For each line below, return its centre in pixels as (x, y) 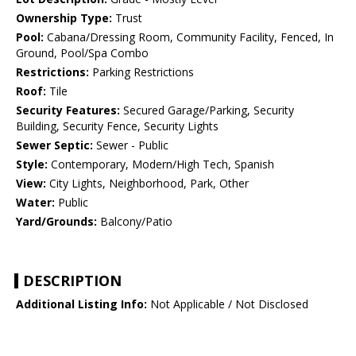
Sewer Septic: (54, 145)
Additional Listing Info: (81, 304)
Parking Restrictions (141, 72)
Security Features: (68, 110)
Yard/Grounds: (56, 222)
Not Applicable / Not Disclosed (228, 304)
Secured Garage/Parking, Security (207, 110)
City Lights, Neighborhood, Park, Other (147, 184)
